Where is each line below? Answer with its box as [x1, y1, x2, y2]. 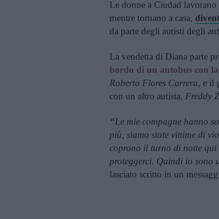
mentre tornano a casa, [109, 13, 195, 23]
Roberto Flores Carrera [109, 78, 198, 88]
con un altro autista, [109, 91, 185, 101]
